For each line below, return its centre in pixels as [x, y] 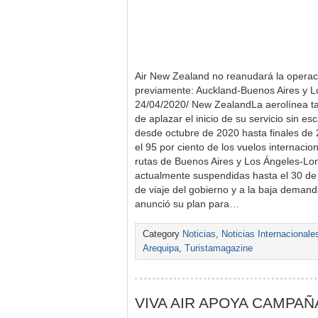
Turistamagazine [219, 248]
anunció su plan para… [187, 204]
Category [163, 234]
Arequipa [161, 248]
